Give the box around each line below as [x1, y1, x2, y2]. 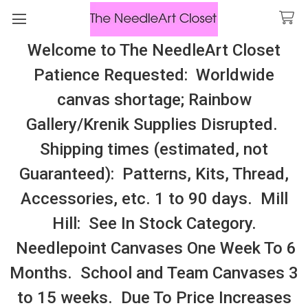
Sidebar [10, 199, 55, 214]
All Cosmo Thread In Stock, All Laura [17, 81, 291, 101]
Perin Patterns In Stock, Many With [24, 106, 284, 126]
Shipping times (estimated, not [40, 140, 268, 159]
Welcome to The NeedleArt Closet [27, 41, 280, 60]
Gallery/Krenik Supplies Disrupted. [26, 115, 282, 134]
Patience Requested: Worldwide [34, 65, 274, 85]
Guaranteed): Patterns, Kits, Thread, [19, 164, 289, 184]
